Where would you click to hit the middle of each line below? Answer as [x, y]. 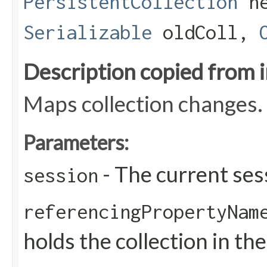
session [61, 176]
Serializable [88, 32]
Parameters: [76, 142]
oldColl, [206, 32]
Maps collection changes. [143, 104]
